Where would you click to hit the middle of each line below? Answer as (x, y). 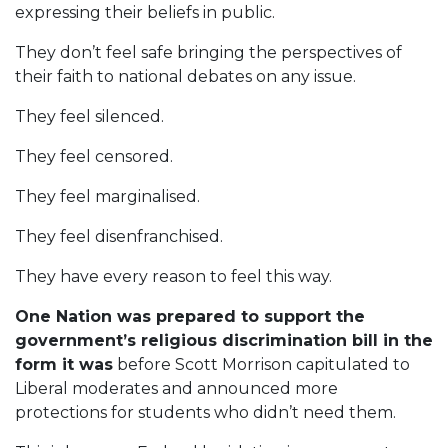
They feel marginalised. (107, 196)
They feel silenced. (89, 116)
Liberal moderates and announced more (176, 388)
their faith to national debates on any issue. (185, 76)
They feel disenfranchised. (119, 236)
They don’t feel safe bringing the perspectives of (208, 52)
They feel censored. (94, 156)
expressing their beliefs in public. (145, 12)
